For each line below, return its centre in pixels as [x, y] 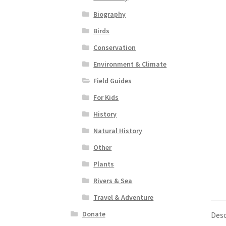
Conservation [115, 48]
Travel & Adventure [124, 197]
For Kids [106, 98]
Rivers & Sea [113, 181]
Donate [94, 214]
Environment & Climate [130, 64]
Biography [110, 14]
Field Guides [113, 81]
